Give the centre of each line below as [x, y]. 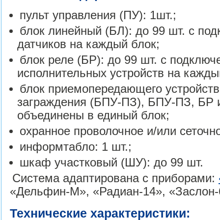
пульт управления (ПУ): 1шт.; [98, 15]
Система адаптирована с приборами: [116, 178]
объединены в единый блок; [94, 115]
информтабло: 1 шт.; [76, 147]
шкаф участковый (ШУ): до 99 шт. [112, 162]
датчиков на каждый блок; [89, 44]
